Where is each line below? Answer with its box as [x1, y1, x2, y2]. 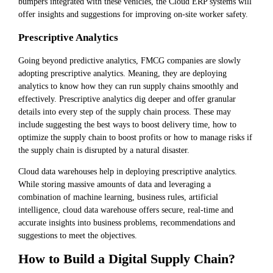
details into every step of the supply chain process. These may [18, 106, 231, 116]
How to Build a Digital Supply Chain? [18, 252, 235, 267]
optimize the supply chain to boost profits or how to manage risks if [18, 132, 252, 142]
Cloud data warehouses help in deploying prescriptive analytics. [18, 166, 237, 177]
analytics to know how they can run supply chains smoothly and [18, 80, 238, 91]
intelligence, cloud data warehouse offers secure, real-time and [18, 205, 233, 215]
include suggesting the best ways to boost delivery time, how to [18, 119, 236, 129]
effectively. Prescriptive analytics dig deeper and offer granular [18, 93, 236, 104]
